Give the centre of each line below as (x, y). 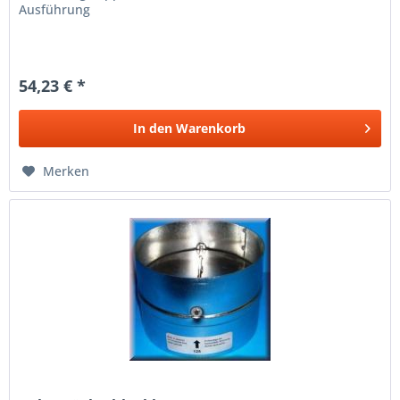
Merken (67, 171)
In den (153, 128)
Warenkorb (211, 128)
